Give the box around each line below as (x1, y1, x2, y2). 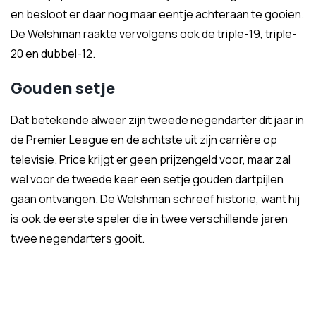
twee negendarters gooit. (11, 231, 145, 246)
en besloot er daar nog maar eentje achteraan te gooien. (11, 6, 304, 22)
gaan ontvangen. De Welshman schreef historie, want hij (11, 191, 300, 207)
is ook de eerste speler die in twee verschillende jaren (11, 211, 288, 226)
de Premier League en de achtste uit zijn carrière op (11, 132, 277, 147)
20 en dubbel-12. (11, 46, 95, 61)
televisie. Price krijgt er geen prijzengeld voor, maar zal (11, 152, 291, 167)
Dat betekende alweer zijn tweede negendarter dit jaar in (11, 112, 304, 128)
